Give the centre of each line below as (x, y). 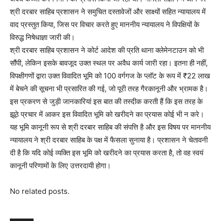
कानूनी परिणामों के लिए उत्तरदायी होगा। (60, 165)
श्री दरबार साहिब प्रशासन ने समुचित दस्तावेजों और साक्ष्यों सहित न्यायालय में (108, 11)
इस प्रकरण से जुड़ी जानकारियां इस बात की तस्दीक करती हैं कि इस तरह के (106, 101)
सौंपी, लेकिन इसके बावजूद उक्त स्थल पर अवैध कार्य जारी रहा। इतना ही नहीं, (109, 63)
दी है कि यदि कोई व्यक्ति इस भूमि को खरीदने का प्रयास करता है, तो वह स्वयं (107, 152)
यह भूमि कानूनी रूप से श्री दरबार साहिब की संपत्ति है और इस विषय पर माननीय (110, 127)
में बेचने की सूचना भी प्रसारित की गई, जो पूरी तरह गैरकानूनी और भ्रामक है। (109, 88)
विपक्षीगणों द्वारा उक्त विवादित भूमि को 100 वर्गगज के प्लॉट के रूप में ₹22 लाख (110, 75)
